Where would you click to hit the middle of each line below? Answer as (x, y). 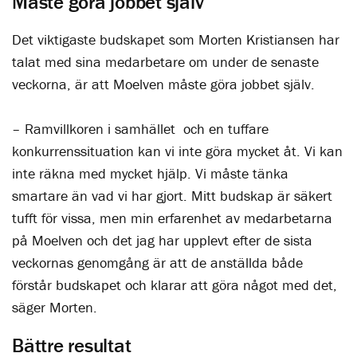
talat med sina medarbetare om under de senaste (165, 62)
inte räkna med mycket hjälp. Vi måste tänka (150, 173)
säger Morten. (57, 307)
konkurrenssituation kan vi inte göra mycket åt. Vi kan (177, 151)
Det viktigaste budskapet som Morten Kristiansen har (176, 39)
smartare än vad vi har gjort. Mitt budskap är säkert (172, 196)
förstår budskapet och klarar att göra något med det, (175, 285)
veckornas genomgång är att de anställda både (157, 263)
